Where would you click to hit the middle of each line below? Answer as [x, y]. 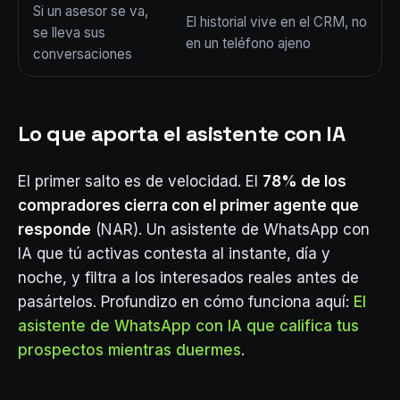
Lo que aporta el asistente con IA [182, 133]
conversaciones [83, 54]
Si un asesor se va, [91, 11]
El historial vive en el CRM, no [276, 22]
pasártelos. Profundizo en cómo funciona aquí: [186, 302]
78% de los [304, 181]
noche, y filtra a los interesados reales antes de [188, 278]
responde [54, 229]
